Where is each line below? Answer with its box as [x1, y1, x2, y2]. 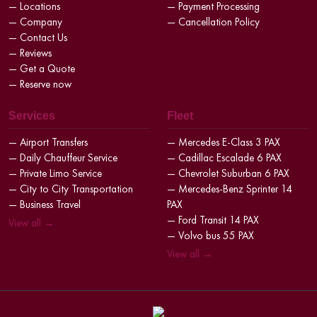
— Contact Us [8, 30, 67, 45]
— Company [8, 14, 62, 29]
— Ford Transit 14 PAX [167, 212, 259, 227]
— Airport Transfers [8, 134, 88, 149]
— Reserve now [8, 76, 71, 91]
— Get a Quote [8, 61, 75, 76]
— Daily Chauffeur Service [8, 150, 117, 165]
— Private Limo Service [8, 166, 102, 180]
